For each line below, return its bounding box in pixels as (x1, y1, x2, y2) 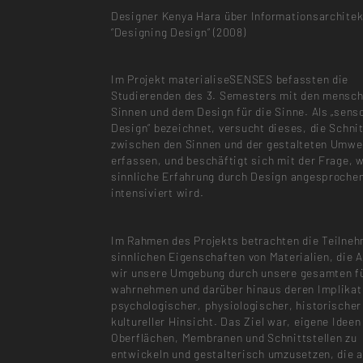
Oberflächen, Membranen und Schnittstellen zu (110, 330, 357, 344)
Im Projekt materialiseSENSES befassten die (110, 72, 349, 87)
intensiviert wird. (110, 186, 204, 200)
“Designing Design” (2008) (110, 25, 246, 40)
